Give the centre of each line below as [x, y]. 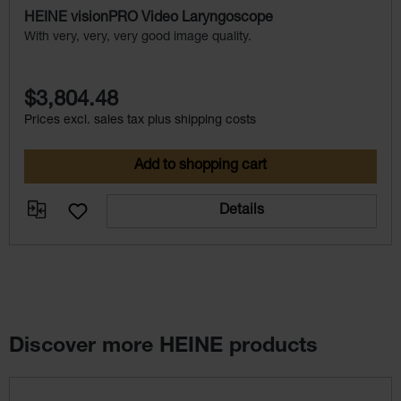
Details [242, 211]
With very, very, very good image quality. [138, 37]
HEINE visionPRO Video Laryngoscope [149, 18]
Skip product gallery [72, 386]
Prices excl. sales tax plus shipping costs [140, 120]
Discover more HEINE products [163, 347]
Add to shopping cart [200, 166]
